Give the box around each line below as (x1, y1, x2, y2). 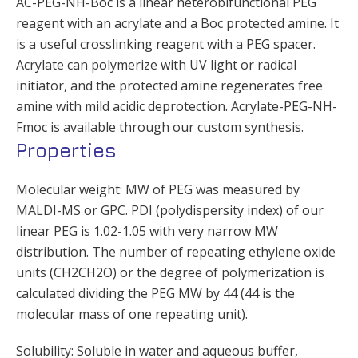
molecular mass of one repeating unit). (16, 305, 248, 324)
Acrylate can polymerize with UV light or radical (16, 56, 296, 74)
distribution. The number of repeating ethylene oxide (16, 243, 336, 261)
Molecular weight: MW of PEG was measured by (16, 181, 300, 199)
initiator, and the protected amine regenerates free (16, 77, 323, 95)
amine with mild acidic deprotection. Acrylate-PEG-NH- (16, 97, 337, 116)
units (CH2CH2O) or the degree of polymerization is (16, 264, 324, 282)
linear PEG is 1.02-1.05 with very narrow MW (16, 222, 278, 241)
